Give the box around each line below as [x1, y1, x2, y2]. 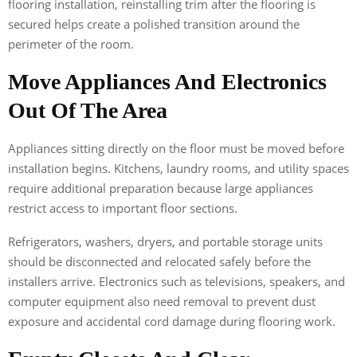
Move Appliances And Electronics [8, 69, 327, 94]
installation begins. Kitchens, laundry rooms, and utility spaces [8, 159, 349, 176]
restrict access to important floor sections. [8, 199, 237, 216]
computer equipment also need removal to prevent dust [8, 292, 316, 309]
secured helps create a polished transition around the [8, 15, 300, 32]
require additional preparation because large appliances [8, 179, 313, 196]
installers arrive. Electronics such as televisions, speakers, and [8, 273, 345, 289]
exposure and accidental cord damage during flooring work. [8, 312, 335, 329]
